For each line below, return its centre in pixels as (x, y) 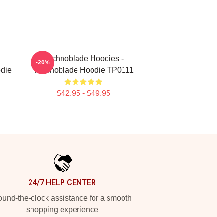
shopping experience (62, 209)
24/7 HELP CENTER (62, 182)
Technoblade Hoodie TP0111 (83, 70)
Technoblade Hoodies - (83, 58)
